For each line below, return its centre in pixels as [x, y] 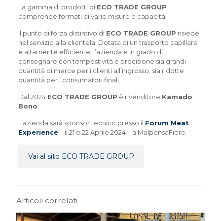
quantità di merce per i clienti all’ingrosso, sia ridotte [101, 70]
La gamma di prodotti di [57, 7]
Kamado [177, 96]
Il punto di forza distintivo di [62, 33]
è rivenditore [139, 96]
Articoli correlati [47, 200]
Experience [38, 132]
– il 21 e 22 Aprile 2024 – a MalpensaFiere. [122, 132]
